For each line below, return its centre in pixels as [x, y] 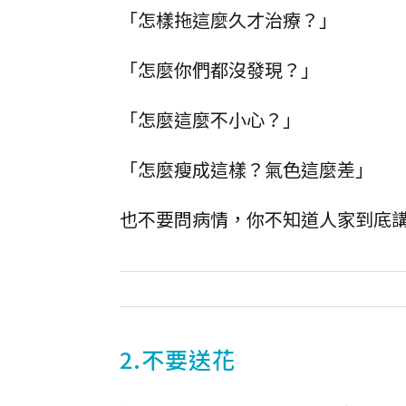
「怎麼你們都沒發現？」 [219, 69]
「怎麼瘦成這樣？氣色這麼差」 [246, 169]
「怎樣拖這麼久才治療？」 [228, 19]
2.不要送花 [178, 359]
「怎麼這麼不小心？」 [210, 119]
